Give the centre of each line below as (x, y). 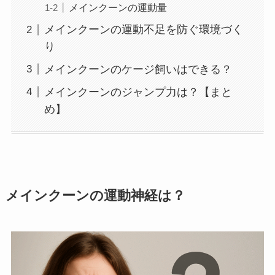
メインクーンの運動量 (118, 8)
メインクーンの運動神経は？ (95, 196)
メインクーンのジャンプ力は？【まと (138, 92)
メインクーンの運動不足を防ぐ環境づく (143, 30)
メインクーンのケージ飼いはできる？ (138, 69)
